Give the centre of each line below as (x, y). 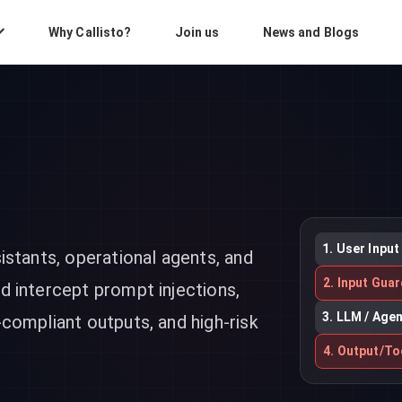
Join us (197, 32)
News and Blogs (311, 32)
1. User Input (361, 248)
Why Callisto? (90, 32)
